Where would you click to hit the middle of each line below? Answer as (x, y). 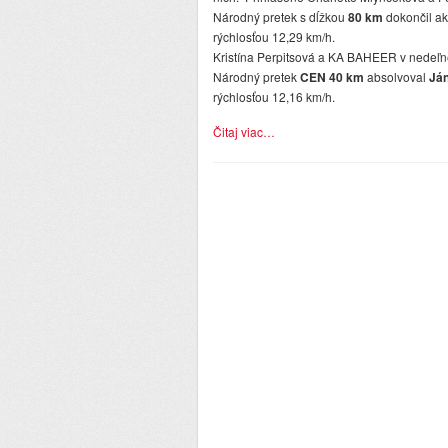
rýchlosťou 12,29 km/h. (274, 37)
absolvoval (396, 77)
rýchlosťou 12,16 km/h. (274, 97)
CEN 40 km (332, 77)
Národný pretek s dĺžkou (280, 17)
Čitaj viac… (244, 132)
